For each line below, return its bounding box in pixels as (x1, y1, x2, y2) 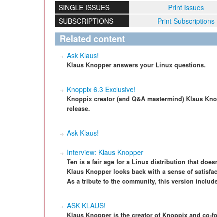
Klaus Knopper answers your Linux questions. (67, 61, 206, 69)
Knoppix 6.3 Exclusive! (67, 84, 136, 94)
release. (67, 104, 90, 113)
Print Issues (168, 2, 204, 12)
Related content (60, 32, 125, 45)
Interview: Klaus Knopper (67, 147, 143, 157)
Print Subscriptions (157, 16, 215, 26)
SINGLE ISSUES (58, 2, 109, 12)
